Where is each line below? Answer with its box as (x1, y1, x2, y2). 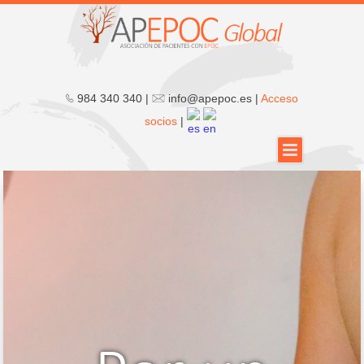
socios (145, 115, 177, 128)
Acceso (261, 92, 299, 105)
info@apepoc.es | (165, 92, 262, 105)
